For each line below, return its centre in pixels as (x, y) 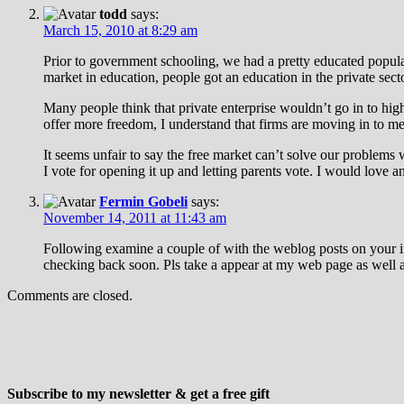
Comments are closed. (70, 295)
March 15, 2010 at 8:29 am (120, 30)
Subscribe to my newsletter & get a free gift (138, 393)
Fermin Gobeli (143, 201)
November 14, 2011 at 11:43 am (135, 217)
